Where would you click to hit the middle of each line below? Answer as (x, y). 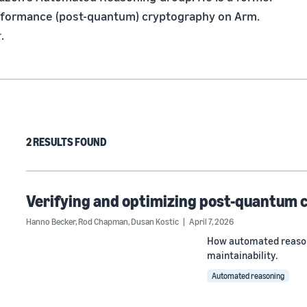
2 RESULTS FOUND (66, 142)
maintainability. (242, 255)
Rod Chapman (103, 221)
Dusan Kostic (155, 221)
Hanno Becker (51, 221)
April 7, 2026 (211, 221)
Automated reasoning (248, 276)
